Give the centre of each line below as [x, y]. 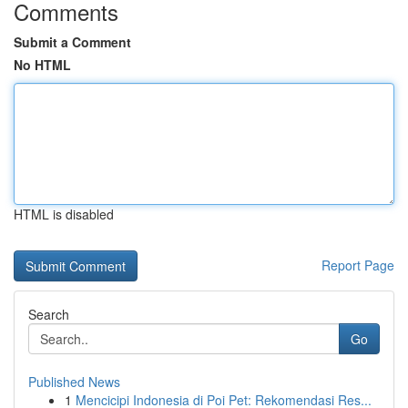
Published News [74, 382]
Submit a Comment [72, 42]
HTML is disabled [64, 214]
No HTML [42, 65]
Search [49, 314]
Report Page [358, 265]
